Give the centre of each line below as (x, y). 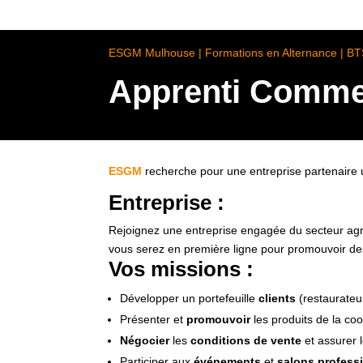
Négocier (145, 340)
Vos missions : (181, 269)
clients (278, 298)
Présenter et (154, 319)
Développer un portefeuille (190, 298)
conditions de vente (246, 340)
